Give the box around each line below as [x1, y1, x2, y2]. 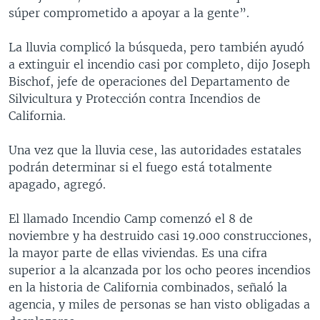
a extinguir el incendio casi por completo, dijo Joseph [9, 56, 310, 71]
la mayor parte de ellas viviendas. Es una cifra [9, 245, 267, 260]
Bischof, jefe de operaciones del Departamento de [9, 74, 290, 89]
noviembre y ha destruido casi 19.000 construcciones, [9, 228, 311, 243]
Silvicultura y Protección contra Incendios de [9, 91, 261, 106]
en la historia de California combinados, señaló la [9, 279, 287, 294]
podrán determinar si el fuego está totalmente [9, 159, 272, 174]
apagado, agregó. [9, 176, 106, 191]
